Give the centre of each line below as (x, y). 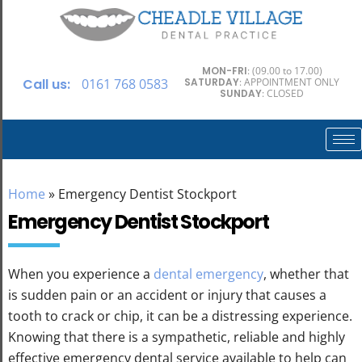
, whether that (306, 274)
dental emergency (208, 274)
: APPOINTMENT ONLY (289, 82)
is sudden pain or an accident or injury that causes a (167, 295)
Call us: (46, 84)
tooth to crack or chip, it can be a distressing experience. (180, 316)
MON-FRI (224, 70)
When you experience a (81, 274)
